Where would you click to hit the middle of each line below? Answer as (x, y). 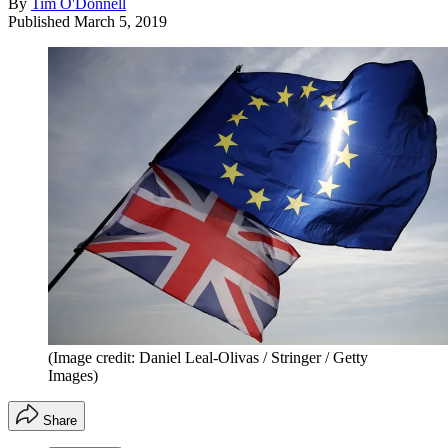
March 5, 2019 (120, 21)
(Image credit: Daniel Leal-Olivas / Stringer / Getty (208, 358)
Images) (73, 376)
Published (41, 21)
